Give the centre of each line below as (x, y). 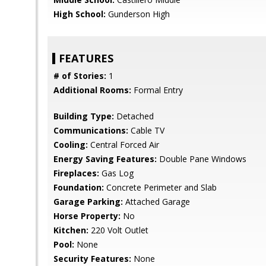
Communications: (91, 130)
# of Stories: (80, 76)
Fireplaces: (76, 173)
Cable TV (146, 130)
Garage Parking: (88, 202)
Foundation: (79, 187)
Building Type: (84, 116)
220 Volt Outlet (118, 230)
